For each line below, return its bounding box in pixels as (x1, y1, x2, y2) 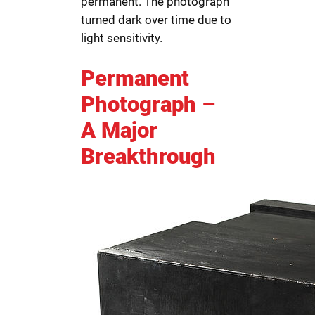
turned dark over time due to (81, 13, 232, 27)
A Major (81, 117, 158, 143)
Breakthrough (81, 143, 217, 169)
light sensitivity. (81, 31, 163, 46)
